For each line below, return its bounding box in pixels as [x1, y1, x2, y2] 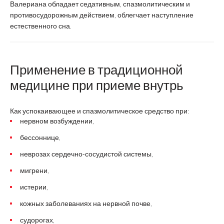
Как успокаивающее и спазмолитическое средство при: [10, 106, 189, 115]
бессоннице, [20, 133, 60, 141]
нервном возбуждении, [20, 116, 94, 125]
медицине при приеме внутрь [10, 77, 183, 93]
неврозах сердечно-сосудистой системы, [20, 149, 153, 158]
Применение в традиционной [10, 61, 183, 77]
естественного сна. [10, 21, 71, 30]
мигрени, [20, 166, 49, 174]
